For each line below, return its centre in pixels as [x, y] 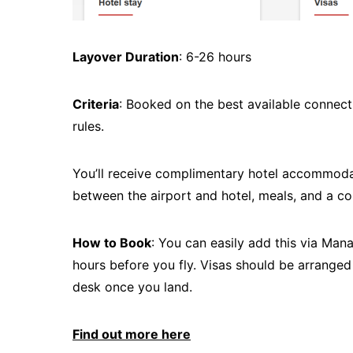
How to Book [112, 243]
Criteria [96, 104]
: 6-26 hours [217, 57]
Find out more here [132, 334]
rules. [90, 126]
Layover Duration [126, 57]
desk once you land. [132, 287]
